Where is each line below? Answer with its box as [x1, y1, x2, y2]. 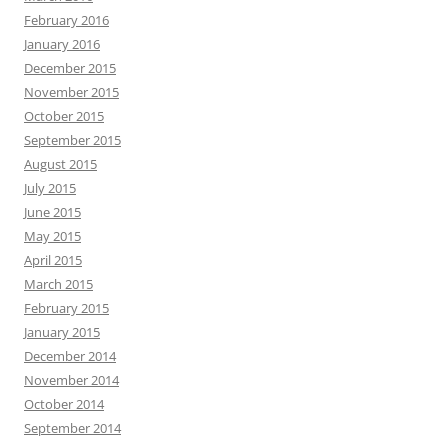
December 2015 [24, 59, 116, 78]
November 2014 [24, 371, 119, 390]
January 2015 [24, 323, 100, 342]
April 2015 [24, 251, 82, 270]
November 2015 [24, 83, 119, 102]
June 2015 [24, 203, 81, 222]
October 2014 [24, 395, 104, 414]
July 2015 [24, 179, 76, 198]
